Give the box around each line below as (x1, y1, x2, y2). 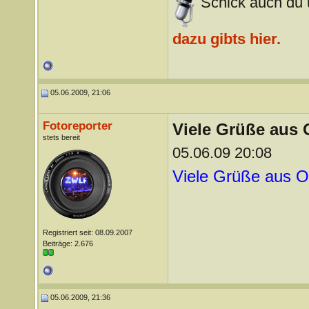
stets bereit (42, 133, 80, 141)
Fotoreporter (42, 119, 112, 132)
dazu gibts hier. (172, 30, 281, 48)
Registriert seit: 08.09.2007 (42, 228, 132, 237)
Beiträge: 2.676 (42, 239, 93, 248)
